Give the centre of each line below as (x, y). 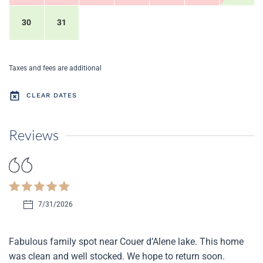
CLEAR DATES (52, 95)
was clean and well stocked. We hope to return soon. (117, 256)
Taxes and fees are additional (55, 68)
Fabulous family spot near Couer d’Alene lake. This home (126, 241)
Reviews (34, 135)
